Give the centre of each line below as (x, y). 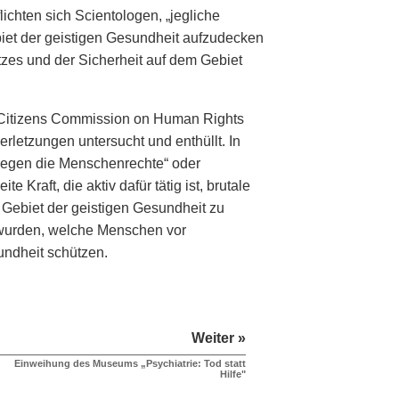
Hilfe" (233, 375)
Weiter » (219, 338)
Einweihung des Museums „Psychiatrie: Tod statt (130, 364)
